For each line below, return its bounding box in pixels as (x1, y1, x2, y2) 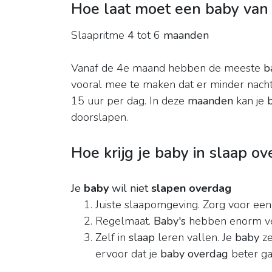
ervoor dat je (95, 246, 160, 262)
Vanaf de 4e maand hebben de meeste (71, 61, 263, 76)
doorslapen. (71, 110, 128, 125)
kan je (233, 93, 267, 109)
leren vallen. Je (155, 230, 235, 245)
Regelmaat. (95, 214, 154, 229)
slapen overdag (151, 181, 231, 196)
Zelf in (95, 230, 129, 245)
